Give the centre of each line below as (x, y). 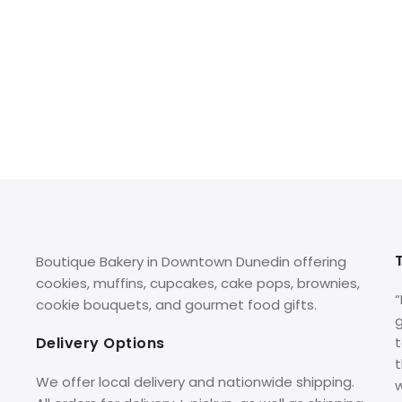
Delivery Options (100, 344)
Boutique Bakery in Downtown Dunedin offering (191, 262)
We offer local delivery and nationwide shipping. (195, 382)
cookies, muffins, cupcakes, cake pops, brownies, (199, 284)
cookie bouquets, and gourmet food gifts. (176, 305)
